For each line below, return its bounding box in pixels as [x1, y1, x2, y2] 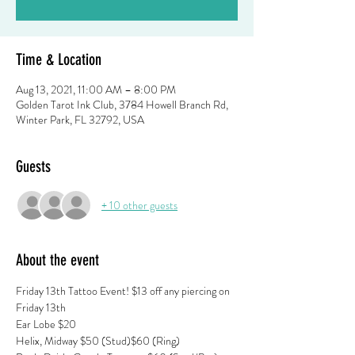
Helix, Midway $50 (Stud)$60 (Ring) [16, 333, 182, 349]
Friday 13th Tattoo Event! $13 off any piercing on [16, 283, 232, 299]
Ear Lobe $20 [16, 316, 78, 332]
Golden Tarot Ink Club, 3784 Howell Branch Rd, [16, 97, 228, 113]
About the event [16, 250, 99, 269]
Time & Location [16, 50, 101, 69]
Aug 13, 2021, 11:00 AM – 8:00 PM [16, 82, 176, 97]
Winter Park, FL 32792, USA [16, 112, 144, 128]
